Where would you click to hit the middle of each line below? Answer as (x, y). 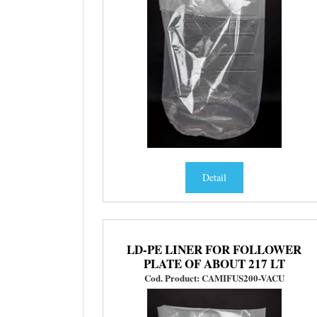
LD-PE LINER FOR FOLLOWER (214, 250)
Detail (214, 178)
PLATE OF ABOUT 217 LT (214, 264)
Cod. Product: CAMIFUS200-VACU (214, 278)
